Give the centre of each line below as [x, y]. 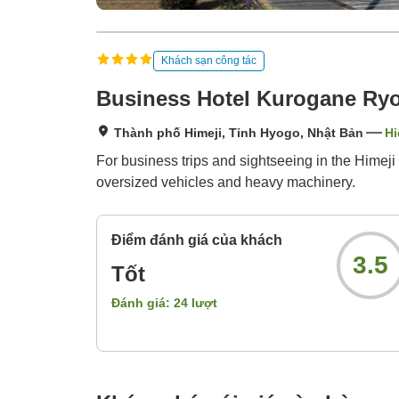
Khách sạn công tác [209, 60]
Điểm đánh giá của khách [197, 240]
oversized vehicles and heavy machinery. [226, 183]
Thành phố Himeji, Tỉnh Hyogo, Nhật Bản [239, 133]
